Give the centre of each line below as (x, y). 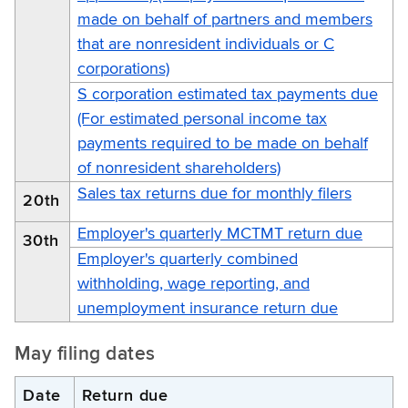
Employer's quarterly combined (188, 259)
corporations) (123, 69)
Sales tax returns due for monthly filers (214, 194)
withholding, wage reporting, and (194, 284)
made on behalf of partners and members (225, 20)
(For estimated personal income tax (202, 119)
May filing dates (85, 354)
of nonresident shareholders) (179, 168)
